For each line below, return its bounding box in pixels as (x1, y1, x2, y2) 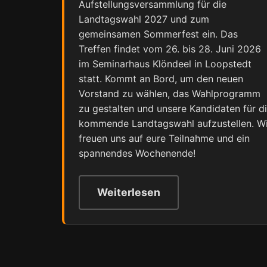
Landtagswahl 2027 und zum (79, 13, 209, 25)
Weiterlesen (97, 185, 160, 198)
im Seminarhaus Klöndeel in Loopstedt (79, 57, 252, 70)
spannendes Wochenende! (79, 147, 195, 159)
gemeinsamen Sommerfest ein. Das (79, 27, 238, 40)
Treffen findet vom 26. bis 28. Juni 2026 (79, 42, 261, 55)
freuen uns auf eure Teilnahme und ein (79, 132, 250, 144)
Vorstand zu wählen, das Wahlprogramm (79, 87, 260, 100)
